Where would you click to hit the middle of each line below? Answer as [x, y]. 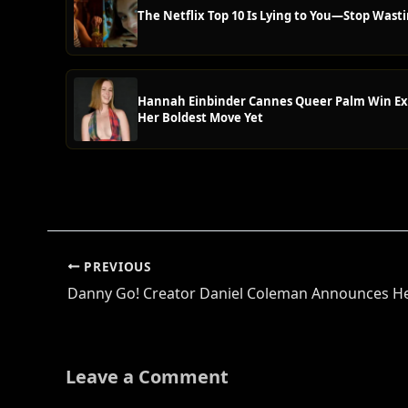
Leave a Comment [147, 376]
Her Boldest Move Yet [200, 118]
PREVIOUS [115, 266]
